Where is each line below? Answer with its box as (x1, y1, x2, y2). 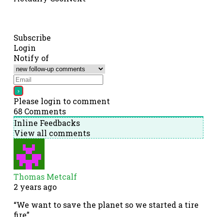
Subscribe (14, 32, 51, 43)
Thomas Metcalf (14, 171, 77, 182)
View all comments (14, 128, 90, 139)
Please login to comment (14, 96, 110, 107)
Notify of (14, 53, 49, 63)
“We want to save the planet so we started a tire (14, 200, 199, 210)
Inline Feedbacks (14, 118, 80, 128)
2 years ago (14, 182, 57, 192)
